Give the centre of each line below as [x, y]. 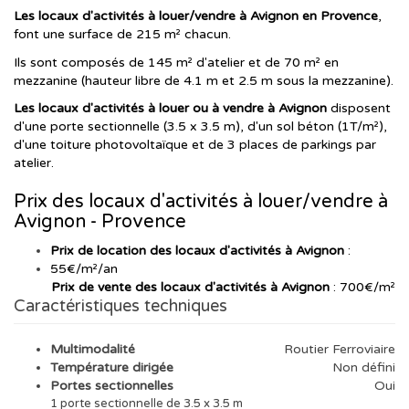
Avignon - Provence [100, 222]
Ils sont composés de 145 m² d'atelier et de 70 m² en [176, 62]
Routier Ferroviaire [340, 350]
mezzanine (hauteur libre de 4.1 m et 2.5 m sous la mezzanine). [204, 80]
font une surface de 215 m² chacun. [122, 35]
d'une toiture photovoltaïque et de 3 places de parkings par [195, 145]
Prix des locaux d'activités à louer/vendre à [201, 202]
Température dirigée [112, 368]
